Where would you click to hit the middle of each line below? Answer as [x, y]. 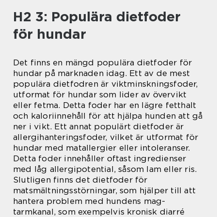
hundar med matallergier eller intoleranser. [102, 148]
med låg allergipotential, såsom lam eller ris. [105, 169]
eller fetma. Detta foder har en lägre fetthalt [105, 105]
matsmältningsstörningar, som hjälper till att [105, 191]
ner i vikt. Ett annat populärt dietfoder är [99, 127]
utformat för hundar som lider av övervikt [100, 95]
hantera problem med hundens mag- [89, 201]
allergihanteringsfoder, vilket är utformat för [106, 137]
